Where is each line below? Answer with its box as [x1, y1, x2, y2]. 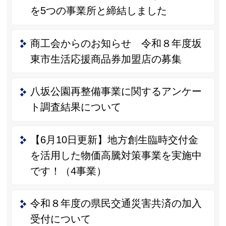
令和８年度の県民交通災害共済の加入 [30, 198, 202, 209]
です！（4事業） [30, 165, 106, 177]
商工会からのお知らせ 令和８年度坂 [30, 37, 202, 49]
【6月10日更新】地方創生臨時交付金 [30, 134, 198, 145]
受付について [30, 213, 91, 225]
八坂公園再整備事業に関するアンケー [30, 86, 202, 97]
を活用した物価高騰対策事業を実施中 [30, 149, 202, 161]
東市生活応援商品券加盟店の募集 [30, 53, 182, 65]
